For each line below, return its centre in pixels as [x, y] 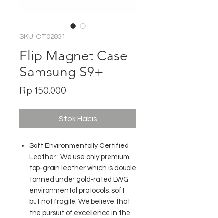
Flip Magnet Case [73, 56]
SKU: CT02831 [43, 37]
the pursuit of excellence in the [80, 213]
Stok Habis [78, 119]
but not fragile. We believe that [80, 202]
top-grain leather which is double [83, 168]
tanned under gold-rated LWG [79, 179]
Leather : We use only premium [79, 157]
